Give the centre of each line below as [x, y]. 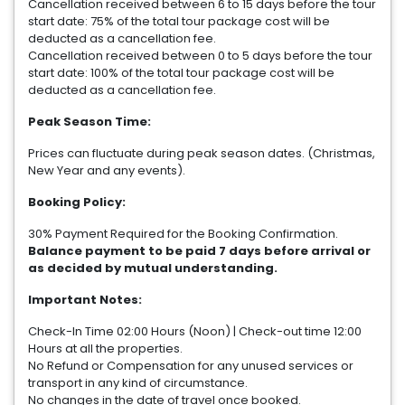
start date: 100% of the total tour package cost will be [181, 73]
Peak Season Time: [89, 122]
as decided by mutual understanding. [153, 268]
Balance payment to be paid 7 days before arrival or [199, 251]
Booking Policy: [77, 202]
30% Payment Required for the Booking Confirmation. [183, 234]
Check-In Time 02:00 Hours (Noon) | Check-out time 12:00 [195, 331]
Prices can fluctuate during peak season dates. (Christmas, [202, 153]
